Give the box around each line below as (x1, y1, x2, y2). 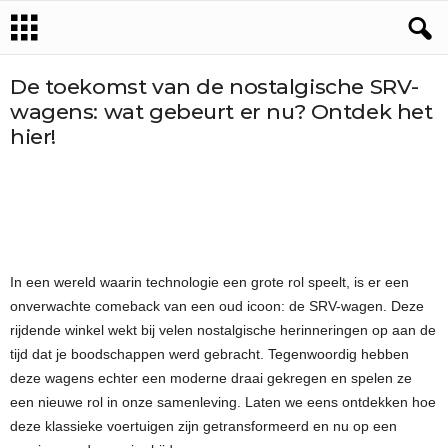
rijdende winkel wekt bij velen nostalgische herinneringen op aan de (10, 322, 436, 338)
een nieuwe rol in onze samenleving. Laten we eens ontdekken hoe (10, 394, 436, 410)
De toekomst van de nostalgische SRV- (10, 74, 419, 99)
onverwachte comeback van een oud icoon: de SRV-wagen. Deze (10, 298, 424, 314)
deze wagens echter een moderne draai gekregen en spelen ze (10, 370, 412, 386)
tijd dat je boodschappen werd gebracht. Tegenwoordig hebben (10, 346, 409, 362)
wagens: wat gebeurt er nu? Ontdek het (10, 99, 433, 124)
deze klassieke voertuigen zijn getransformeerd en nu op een (10, 418, 397, 434)
